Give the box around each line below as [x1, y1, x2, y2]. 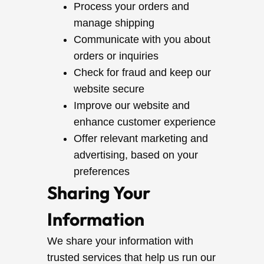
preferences [74, 166, 130, 177]
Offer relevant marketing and [74, 133, 208, 144]
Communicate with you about [74, 34, 210, 45]
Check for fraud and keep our [74, 67, 211, 78]
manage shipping [74, 17, 154, 29]
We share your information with [47, 235, 193, 247]
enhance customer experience [74, 116, 216, 128]
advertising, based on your [74, 149, 198, 161]
